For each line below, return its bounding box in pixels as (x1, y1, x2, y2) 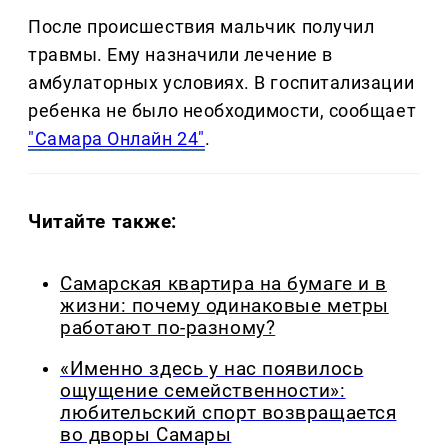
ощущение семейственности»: (60, 379, 346, 402)
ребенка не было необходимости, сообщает (28, 100, 417, 122)
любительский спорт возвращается (60, 401, 397, 424)
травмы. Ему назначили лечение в (28, 44, 333, 66)
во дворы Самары (60, 423, 232, 446)
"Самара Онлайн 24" (28, 128, 205, 150)
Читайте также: (28, 209, 178, 233)
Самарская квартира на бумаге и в (60, 272, 387, 295)
